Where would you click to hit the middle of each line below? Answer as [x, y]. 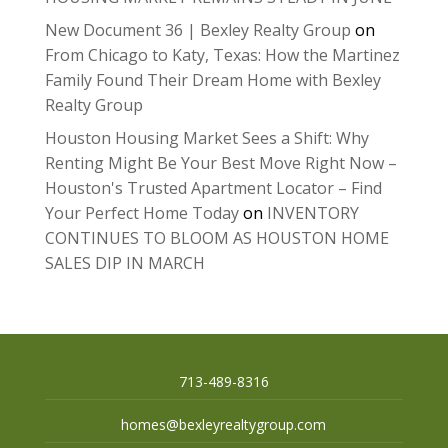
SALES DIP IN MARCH [124, 262]
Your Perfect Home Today [141, 212]
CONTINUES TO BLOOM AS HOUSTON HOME [216, 237]
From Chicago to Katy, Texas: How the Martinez [222, 54]
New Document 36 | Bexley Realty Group [197, 29]
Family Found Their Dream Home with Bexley [212, 79]
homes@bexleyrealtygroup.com [224, 424]
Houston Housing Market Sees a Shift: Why [206, 137]
